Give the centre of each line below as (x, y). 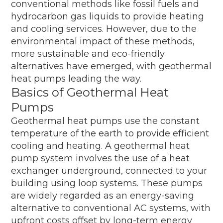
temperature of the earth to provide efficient (110, 133)
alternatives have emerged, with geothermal (111, 66)
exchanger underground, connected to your (109, 170)
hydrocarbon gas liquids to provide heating (108, 16)
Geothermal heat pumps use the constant (106, 121)
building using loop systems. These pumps (107, 183)
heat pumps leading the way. (76, 78)
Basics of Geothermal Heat (90, 92)
